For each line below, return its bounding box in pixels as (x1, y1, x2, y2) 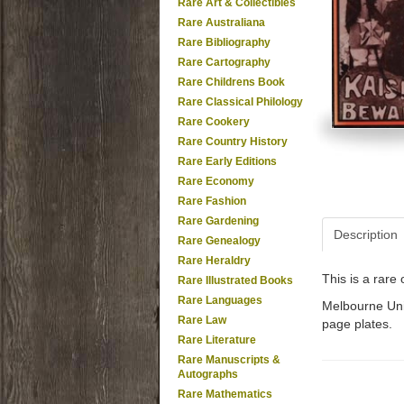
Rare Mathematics (178, 388, 272, 400)
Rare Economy (178, 175, 254, 188)
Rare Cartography (178, 56, 271, 69)
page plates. (322, 317, 392, 331)
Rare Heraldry (178, 254, 251, 267)
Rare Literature (178, 334, 256, 346)
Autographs (178, 368, 238, 381)
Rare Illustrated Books (178, 274, 293, 287)
